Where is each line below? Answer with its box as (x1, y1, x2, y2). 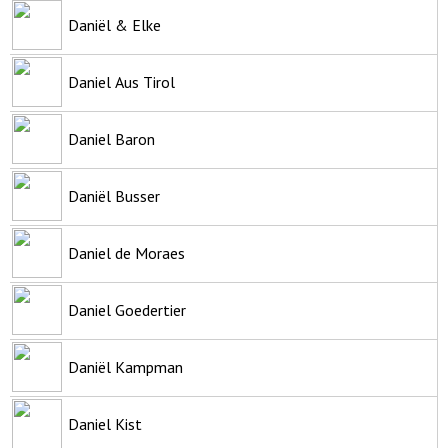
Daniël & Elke (68, 14, 161, 35)
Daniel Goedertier (68, 299, 186, 320)
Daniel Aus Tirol (68, 71, 175, 92)
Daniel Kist (68, 413, 142, 434)
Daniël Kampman (68, 356, 183, 377)
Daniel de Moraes (68, 242, 185, 263)
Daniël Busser (68, 185, 160, 206)
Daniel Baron (68, 128, 155, 149)
